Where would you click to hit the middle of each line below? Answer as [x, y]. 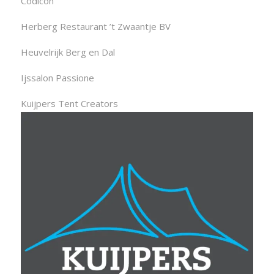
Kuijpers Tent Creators [69, 104]
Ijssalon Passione [57, 78]
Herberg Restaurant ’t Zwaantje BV [95, 27]
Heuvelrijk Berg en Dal [68, 52]
